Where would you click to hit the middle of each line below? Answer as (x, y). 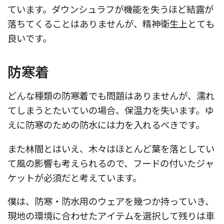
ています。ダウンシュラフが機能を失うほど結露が (110, 9)
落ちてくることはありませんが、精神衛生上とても (111, 24)
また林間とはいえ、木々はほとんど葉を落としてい (111, 148)
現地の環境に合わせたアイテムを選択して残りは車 (111, 216)
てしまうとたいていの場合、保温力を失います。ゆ (110, 110)
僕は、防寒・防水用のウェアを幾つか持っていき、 (111, 201)
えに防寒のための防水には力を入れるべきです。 (106, 125)
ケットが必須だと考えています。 (74, 177)
